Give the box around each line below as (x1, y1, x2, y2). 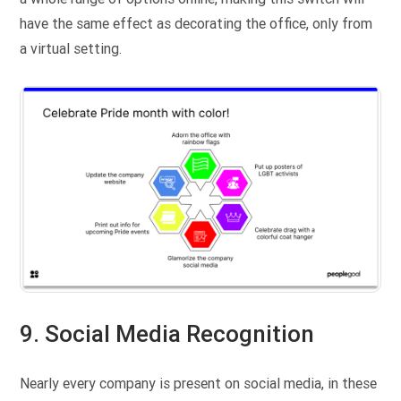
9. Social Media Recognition (20, 320, 315, 347)
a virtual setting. (20, 40, 123, 58)
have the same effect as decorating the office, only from (20, 15, 373, 33)
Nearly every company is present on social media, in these (20, 375, 378, 393)
